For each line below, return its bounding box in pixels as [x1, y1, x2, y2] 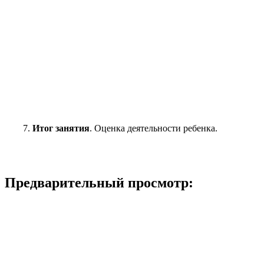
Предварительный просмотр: [5, 174, 193, 190]
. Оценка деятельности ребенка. [90, 123, 218, 134]
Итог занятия [32, 123, 90, 134]
